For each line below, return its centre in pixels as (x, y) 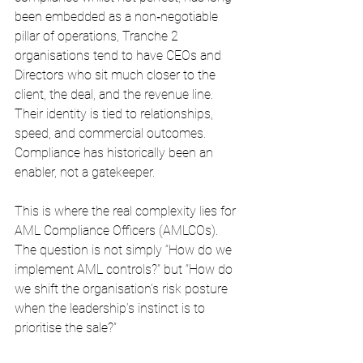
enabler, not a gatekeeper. (85, 172)
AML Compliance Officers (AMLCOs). (118, 231)
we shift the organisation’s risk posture (123, 289)
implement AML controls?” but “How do (125, 269)
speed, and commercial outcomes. (112, 133)
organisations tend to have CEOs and (120, 56)
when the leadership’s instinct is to (111, 308)
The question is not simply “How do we (125, 250)
